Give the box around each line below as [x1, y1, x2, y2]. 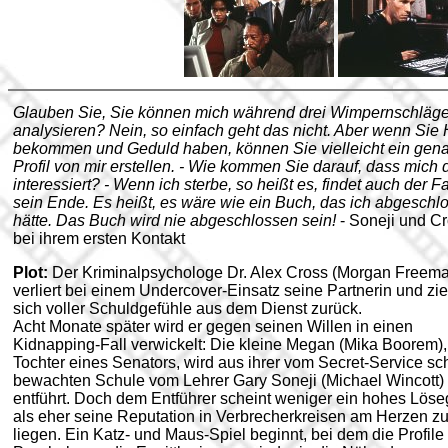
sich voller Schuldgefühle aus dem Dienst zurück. [13, 300, 362, 317]
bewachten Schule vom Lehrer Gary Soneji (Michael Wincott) [13, 372, 444, 389]
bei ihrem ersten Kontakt [13, 230, 185, 247]
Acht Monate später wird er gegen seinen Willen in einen [13, 318, 413, 335]
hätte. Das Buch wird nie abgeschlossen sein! [13, 212, 336, 229]
